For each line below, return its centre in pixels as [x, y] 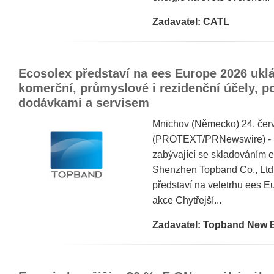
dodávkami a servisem [84, 103]
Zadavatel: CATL [191, 22]
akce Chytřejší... [187, 200]
